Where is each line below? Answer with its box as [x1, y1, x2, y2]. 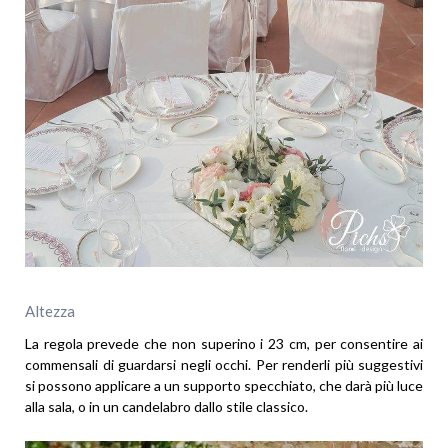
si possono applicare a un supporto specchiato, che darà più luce [25, 377, 423, 395]
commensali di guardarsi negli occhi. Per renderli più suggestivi [25, 356, 423, 374]
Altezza [25, 302, 75, 321]
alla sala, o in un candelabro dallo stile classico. [25, 398, 308, 416]
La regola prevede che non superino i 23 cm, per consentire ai [25, 335, 423, 353]
